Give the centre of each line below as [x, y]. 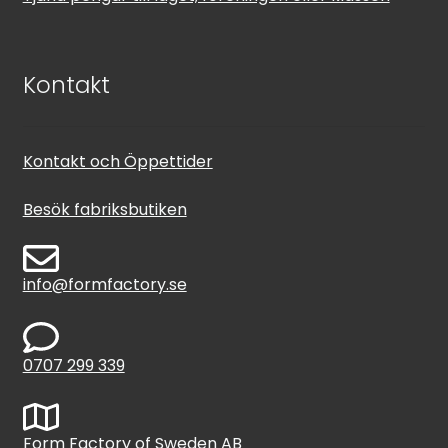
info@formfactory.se [104, 284]
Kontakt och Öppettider [117, 162]
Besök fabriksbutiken [104, 209]
